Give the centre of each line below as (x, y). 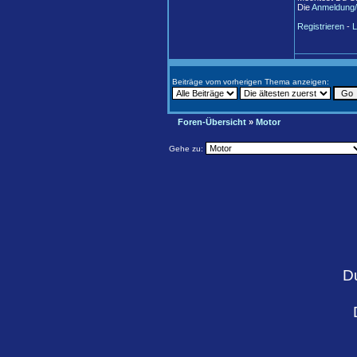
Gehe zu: (187, 149)
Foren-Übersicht (212, 122)
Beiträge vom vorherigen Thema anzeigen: (251, 82)
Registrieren (321, 26)
